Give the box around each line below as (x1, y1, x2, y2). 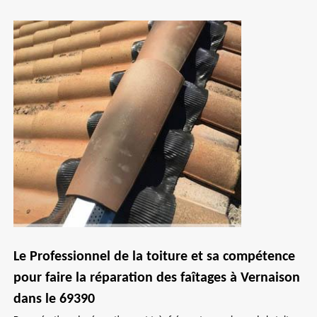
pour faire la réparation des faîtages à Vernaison (13, 271, 300, 285)
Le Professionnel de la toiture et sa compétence (13, 250, 295, 264)
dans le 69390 (13, 292, 95, 306)
